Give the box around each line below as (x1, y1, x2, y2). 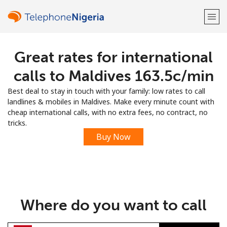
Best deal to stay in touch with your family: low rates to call (8, 86, 205, 96)
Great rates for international (14, 48, 213, 66)
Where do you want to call (20, 196, 207, 214)
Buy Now (96, 131, 131, 142)
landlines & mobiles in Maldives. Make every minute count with (8, 97, 214, 106)
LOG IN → (139, 80, 174, 90)
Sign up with (93, 106, 134, 116)
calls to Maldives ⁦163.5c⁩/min (13, 67, 214, 85)
